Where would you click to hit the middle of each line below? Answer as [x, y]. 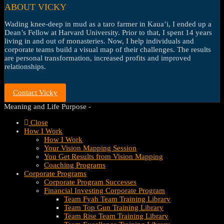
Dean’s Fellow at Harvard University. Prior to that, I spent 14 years [108, 32]
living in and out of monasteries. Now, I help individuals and [99, 41]
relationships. [25, 66]
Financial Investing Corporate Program [104, 190]
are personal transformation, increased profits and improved [98, 58]
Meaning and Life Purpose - [47, 106]
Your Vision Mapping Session [90, 148]
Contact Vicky [35, 92]
